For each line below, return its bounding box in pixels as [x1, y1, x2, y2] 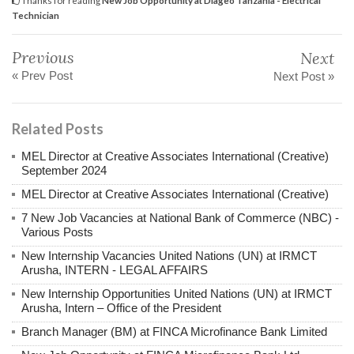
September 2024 [21, 163, 107, 177]
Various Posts [21, 224, 93, 239]
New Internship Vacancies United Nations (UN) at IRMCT [21, 248, 317, 262]
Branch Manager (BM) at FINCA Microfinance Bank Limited [21, 324, 327, 338]
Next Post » [273, 69, 334, 83]
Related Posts [12, 119, 104, 137]
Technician [12, 9, 59, 21]
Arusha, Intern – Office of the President [21, 300, 221, 314]
